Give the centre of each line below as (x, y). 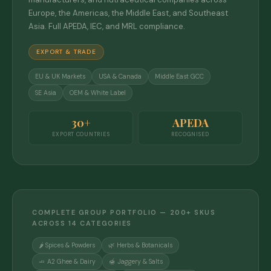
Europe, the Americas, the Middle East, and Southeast (128, 13)
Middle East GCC (179, 76)
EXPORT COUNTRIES (81, 134)
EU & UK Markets (60, 76)
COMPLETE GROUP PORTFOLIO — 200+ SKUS (124, 212)
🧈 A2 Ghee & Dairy (67, 261)
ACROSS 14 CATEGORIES (82, 223)
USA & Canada (120, 76)
